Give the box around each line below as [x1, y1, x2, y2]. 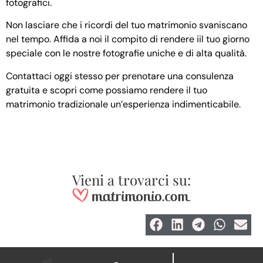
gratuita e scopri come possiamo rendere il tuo [6, 83, 207, 96]
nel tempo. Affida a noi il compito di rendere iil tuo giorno [6, 33, 249, 46]
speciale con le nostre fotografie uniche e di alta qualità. [6, 47, 247, 60]
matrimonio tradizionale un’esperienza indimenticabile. [6, 97, 241, 110]
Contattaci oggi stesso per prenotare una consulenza [6, 69, 234, 82]
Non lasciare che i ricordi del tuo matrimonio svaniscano [6, 19, 247, 32]
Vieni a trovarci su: [72, 170, 191, 190]
